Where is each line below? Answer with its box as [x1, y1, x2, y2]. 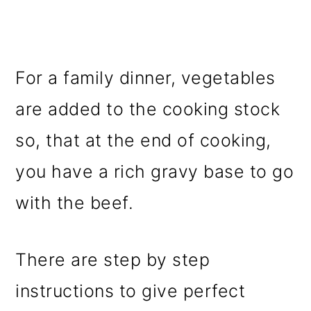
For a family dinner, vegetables [15, 67, 276, 88]
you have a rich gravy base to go [15, 161, 294, 182]
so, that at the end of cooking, [15, 130, 271, 151]
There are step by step [15, 249, 210, 270]
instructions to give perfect [15, 280, 246, 301]
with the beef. [15, 192, 134, 213]
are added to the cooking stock [15, 99, 280, 119]
